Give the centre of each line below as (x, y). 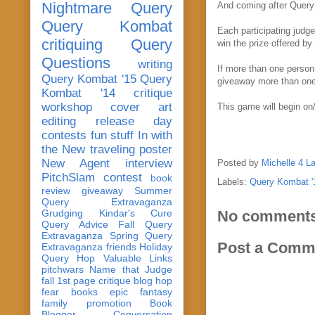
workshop (67, 107)
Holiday (156, 246)
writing (155, 64)
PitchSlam (68, 177)
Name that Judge (131, 269)
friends (121, 246)
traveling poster (131, 149)
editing (59, 121)
